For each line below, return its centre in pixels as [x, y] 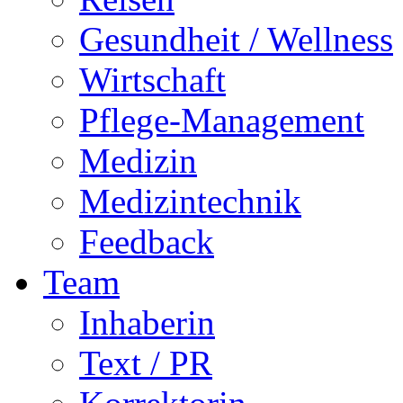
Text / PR [146, 363]
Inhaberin [147, 322]
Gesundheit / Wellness [236, 39]
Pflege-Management [222, 120]
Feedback [147, 242]
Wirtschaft [152, 80]
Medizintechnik [190, 201]
